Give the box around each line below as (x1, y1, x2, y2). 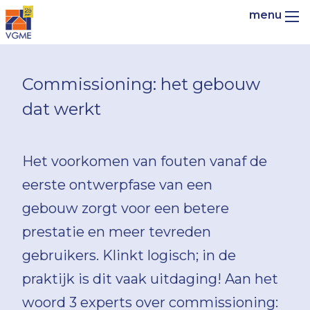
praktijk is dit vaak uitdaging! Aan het (22, 271, 278, 287)
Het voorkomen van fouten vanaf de (22, 153, 267, 170)
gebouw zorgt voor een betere (22, 200, 229, 217)
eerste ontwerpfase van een (22, 176, 212, 193)
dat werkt (22, 99, 101, 119)
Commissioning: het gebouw (22, 74, 260, 94)
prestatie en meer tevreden (22, 224, 211, 240)
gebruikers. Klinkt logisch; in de (22, 247, 236, 264)
